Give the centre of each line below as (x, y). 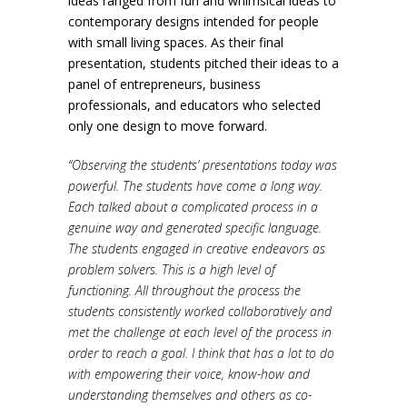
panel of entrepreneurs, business (164, 84)
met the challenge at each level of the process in (199, 333)
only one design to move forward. (167, 126)
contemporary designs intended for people (193, 22)
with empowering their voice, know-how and (189, 374)
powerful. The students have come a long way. (195, 186)
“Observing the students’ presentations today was (202, 165)
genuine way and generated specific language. (194, 228)
